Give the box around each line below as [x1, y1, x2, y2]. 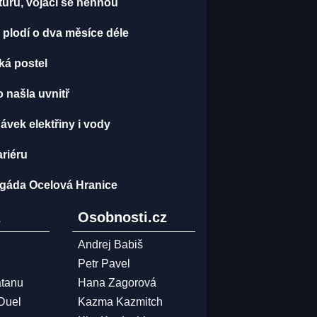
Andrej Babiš [77, 238, 143, 251]
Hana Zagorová [77, 277, 156, 289]
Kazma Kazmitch [77, 296, 163, 309]
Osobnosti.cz [77, 209, 167, 226]
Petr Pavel [77, 258, 130, 270]
